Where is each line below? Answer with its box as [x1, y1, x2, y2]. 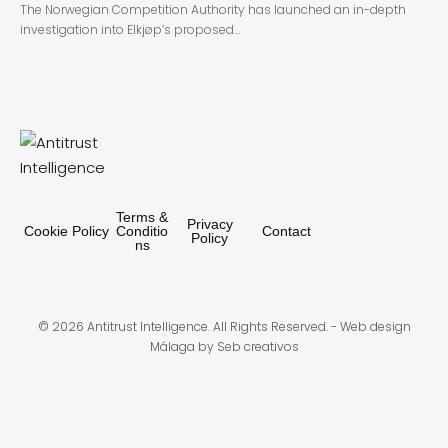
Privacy [186, 215, 233, 232]
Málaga [149, 337, 195, 355]
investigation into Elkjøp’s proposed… [20, 20, 240, 38]
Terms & [116, 208, 169, 225]
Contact [262, 222, 312, 239]
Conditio [116, 222, 169, 239]
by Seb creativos [194, 337, 299, 355]
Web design [339, 317, 411, 335]
